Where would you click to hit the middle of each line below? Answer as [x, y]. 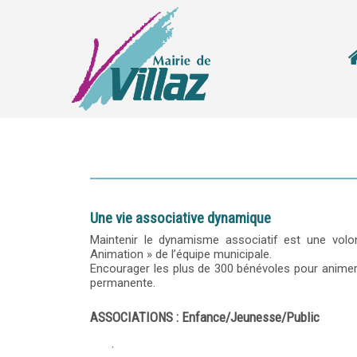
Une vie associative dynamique [181, 218]
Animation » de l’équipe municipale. [181, 254]
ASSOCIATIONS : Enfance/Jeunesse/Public [205, 317]
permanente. [123, 283]
